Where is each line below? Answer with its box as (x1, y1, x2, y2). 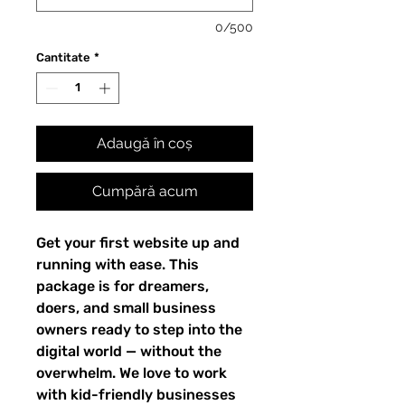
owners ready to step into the (36, 321, 242, 339)
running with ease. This (36, 256, 199, 274)
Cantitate (36, 50, 90, 64)
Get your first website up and (36, 234, 240, 252)
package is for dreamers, (36, 278, 209, 296)
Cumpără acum (91, 183, 198, 201)
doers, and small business (36, 299, 216, 317)
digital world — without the (36, 343, 221, 361)
